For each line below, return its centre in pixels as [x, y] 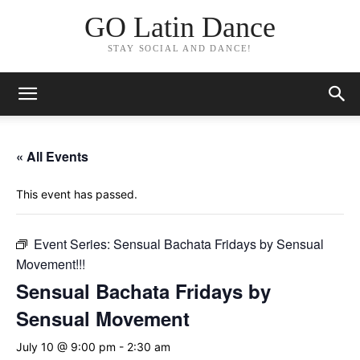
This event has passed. [77, 194]
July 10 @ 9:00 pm [66, 347]
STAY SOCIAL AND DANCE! [180, 49]
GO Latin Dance [180, 28]
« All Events [52, 156]
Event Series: [74, 244]
